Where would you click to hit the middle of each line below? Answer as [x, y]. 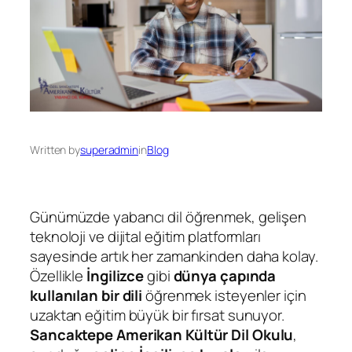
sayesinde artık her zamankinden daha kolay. [174, 256]
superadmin [109, 149]
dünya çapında [225, 275]
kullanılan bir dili [86, 295]
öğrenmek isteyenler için [224, 295]
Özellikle [59, 275]
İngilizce [115, 275]
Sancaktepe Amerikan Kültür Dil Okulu [162, 334]
